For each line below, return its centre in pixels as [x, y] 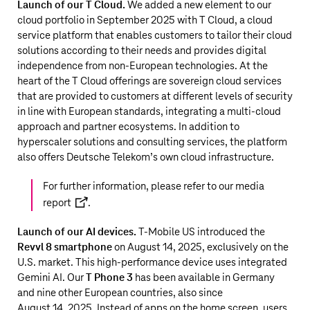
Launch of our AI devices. [77, 232]
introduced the [230, 232]
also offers [42, 157]
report [57, 203]
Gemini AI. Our [52, 278]
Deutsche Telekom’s [112, 157]
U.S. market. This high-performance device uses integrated [152, 263]
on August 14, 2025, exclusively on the [200, 247]
